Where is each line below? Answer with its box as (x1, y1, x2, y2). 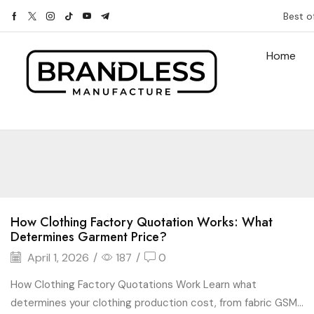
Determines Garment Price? (11, 228, 167, 246)
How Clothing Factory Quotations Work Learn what (11, 278, 257, 292)
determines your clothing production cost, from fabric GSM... (11, 296, 303, 310)
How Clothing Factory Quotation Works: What (11, 213, 273, 231)
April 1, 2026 (25, 250, 89, 266)
